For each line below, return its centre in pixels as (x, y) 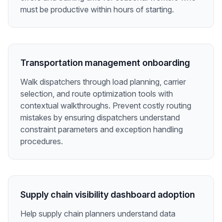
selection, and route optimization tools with (97, 94)
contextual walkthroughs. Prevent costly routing (106, 106)
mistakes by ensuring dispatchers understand (100, 118)
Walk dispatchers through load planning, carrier (103, 82)
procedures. (42, 141)
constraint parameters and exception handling (102, 130)
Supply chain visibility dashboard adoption (108, 195)
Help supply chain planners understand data (98, 214)
